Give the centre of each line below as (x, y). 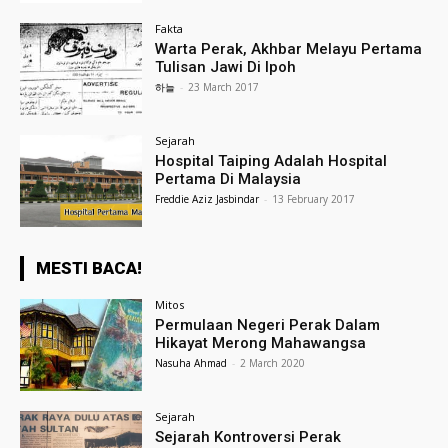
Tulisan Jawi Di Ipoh (226, 67)
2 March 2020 (273, 362)
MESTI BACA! (89, 267)
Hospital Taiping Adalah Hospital (271, 161)
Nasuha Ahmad (191, 362)
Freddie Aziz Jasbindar (207, 199)
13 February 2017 (314, 199)
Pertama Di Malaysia (228, 179)
